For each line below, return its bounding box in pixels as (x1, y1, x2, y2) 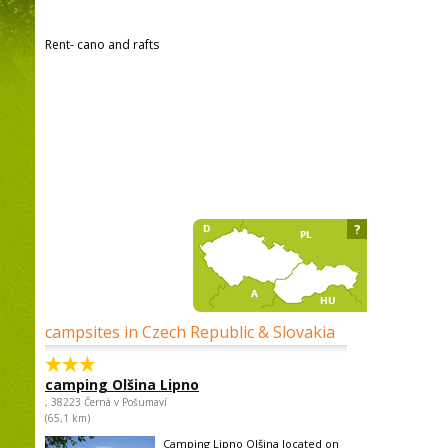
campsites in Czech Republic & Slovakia (45, 321, 335, 343)
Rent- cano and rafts (45, 36, 159, 53)
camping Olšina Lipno (45, 375, 199, 394)
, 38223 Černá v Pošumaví (45, 395, 167, 409)
